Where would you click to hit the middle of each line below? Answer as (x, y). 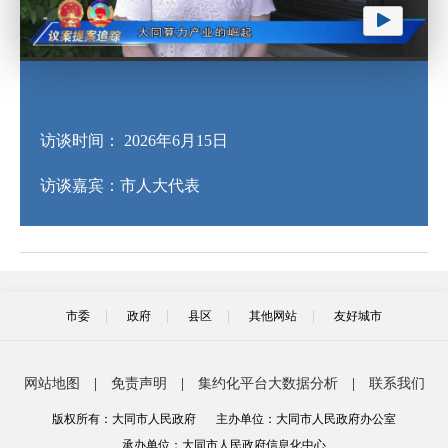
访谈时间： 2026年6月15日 (134, 140)
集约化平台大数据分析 (267, 383)
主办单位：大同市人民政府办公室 (306, 418)
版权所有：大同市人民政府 (124, 418)
